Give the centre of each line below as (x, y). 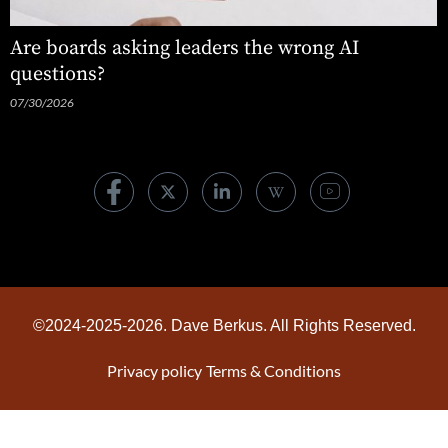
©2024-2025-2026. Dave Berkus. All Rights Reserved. (224, 326)
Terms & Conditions (273, 371)
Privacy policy (154, 371)
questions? (57, 75)
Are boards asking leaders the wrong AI (184, 49)
